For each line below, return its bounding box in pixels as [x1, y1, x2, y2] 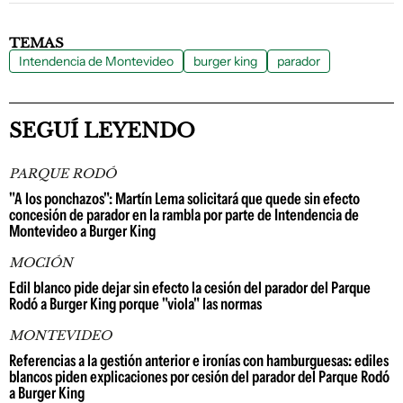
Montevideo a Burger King [9, 221, 156, 242]
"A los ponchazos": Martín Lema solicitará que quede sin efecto [9, 189, 360, 210]
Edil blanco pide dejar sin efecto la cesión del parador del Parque [9, 278, 371, 299]
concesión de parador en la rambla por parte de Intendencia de [9, 205, 359, 226]
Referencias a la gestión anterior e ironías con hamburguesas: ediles [9, 351, 389, 372]
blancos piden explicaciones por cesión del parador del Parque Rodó [9, 367, 390, 388]
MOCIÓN [9, 255, 73, 272]
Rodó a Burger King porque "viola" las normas [9, 294, 262, 315]
